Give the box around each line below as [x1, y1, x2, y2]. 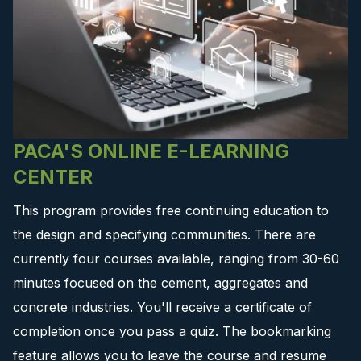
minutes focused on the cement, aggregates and [13, 274, 308, 291]
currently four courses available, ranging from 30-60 [13, 250, 339, 267]
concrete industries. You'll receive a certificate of [13, 298, 312, 315]
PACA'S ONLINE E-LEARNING [13, 139, 289, 163]
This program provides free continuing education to [13, 201, 329, 218]
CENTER [13, 164, 93, 189]
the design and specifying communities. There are [13, 226, 316, 243]
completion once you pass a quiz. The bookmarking [13, 322, 331, 339]
